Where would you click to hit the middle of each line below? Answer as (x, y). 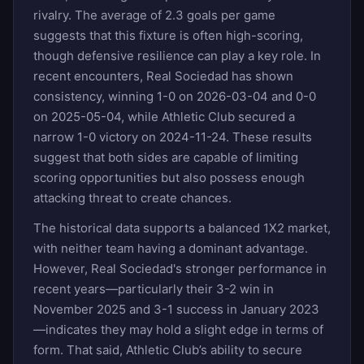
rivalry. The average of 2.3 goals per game (154, 15)
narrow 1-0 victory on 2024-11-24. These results (173, 136)
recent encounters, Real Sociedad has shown (163, 76)
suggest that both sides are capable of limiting (166, 157)
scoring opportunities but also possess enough (169, 177)
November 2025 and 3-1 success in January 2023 (176, 309)
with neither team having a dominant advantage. (171, 248)
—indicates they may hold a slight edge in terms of (178, 329)
